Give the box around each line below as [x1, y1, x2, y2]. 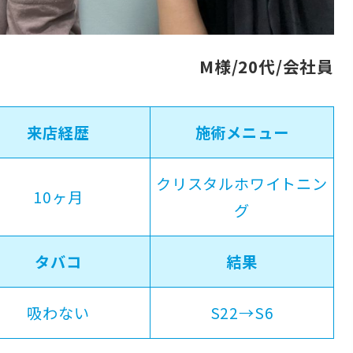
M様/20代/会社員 [199, 54, 334, 78]
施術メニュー [195, 121, 289, 143]
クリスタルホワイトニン [156, 173, 328, 195]
